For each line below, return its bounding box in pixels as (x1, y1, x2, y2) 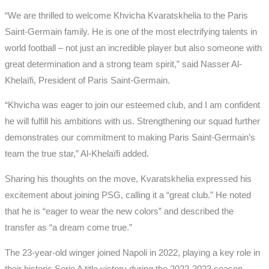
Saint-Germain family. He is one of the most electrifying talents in (4, 26, 257, 37)
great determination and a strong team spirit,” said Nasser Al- (4, 59, 242, 69)
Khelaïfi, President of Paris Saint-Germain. (4, 75, 170, 85)
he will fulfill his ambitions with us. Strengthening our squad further (4, 116, 260, 127)
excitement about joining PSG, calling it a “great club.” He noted (4, 190, 251, 201)
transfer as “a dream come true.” (4, 223, 132, 233)
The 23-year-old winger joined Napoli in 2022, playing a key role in (4, 247, 260, 258)
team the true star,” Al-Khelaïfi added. (4, 149, 149, 159)
